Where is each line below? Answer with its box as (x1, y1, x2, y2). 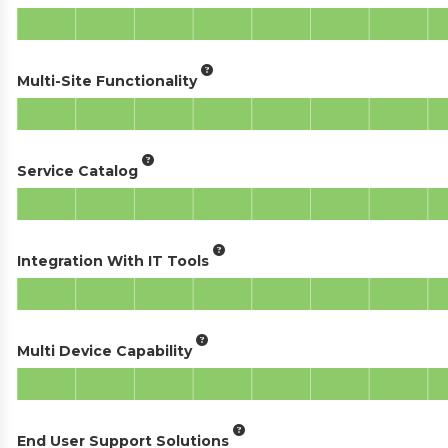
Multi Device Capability (17, 341, 192, 360)
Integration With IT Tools (17, 251, 209, 270)
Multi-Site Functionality (17, 71, 197, 90)
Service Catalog (17, 161, 138, 180)
